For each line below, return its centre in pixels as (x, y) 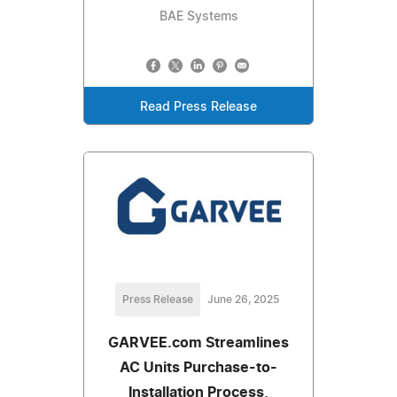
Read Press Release (198, 108)
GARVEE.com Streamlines (198, 343)
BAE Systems (198, 17)
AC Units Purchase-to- (198, 368)
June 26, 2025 (243, 300)
